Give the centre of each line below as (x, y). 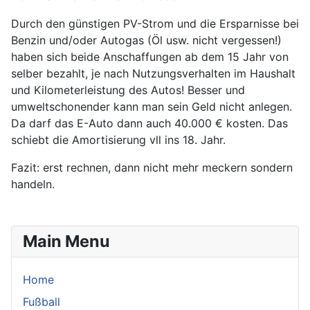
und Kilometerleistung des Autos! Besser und (128, 90)
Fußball (42, 302)
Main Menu (66, 241)
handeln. (33, 184)
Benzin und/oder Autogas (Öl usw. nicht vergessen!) (146, 40)
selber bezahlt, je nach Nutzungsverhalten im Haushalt (153, 73)
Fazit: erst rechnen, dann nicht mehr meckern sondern (152, 167)
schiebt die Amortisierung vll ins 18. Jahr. (118, 140)
